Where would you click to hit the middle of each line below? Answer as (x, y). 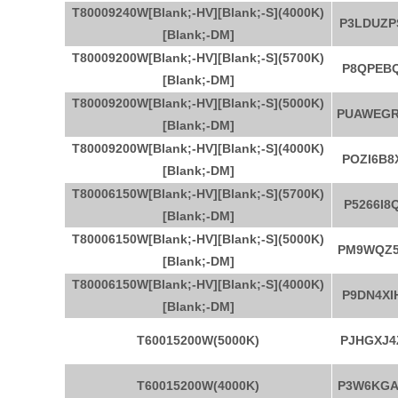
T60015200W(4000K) (198, 386)
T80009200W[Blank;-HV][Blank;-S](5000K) (198, 103)
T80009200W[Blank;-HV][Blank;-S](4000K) (198, 148)
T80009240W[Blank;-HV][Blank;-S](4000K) (198, 12)
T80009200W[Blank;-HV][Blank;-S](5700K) (198, 58)
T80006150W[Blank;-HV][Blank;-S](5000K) (198, 239)
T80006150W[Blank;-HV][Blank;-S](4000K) (198, 284)
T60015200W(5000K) (198, 340)
